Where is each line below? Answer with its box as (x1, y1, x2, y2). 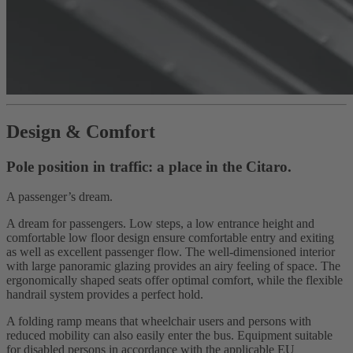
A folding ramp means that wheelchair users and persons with (6, 314, 311, 329)
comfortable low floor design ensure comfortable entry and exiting (6, 231, 334, 245)
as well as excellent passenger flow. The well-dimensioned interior (6, 245, 335, 259)
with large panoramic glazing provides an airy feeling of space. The (6, 259, 340, 273)
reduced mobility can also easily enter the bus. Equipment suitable (6, 329, 333, 343)
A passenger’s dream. (6, 190, 113, 204)
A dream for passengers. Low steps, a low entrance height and (6, 217, 314, 231)
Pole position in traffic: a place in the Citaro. (6, 158, 292, 175)
